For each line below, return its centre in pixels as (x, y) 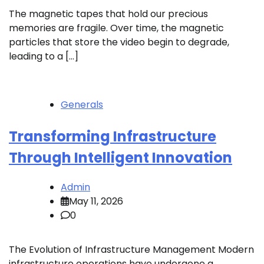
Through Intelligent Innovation (121, 158)
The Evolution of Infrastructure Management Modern (131, 250)
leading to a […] (44, 57)
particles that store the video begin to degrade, (119, 42)
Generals (82, 105)
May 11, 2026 (96, 202)
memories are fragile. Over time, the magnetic (116, 28)
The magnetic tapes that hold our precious (108, 14)
